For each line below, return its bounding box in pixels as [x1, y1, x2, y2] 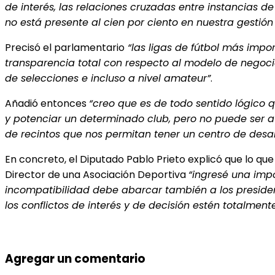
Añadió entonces [5, 96, 89, 110]
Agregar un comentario [5, 250, 145, 267]
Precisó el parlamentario [5, 40, 125, 55]
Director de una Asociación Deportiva [5, 167, 188, 182]
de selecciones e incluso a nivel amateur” [5, 71, 211, 85]
